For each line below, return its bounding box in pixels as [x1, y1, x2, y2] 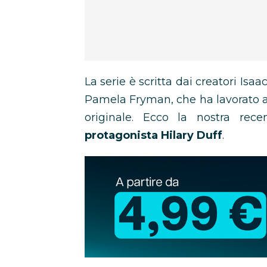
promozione [84, 212, 153, 225]
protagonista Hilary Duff [85, 129, 222, 142]
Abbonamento [84, 158, 165, 171]
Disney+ [84, 176, 130, 189]
